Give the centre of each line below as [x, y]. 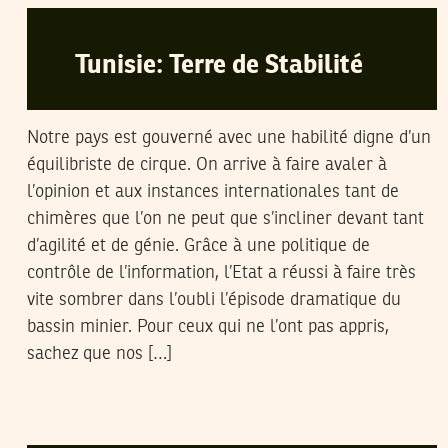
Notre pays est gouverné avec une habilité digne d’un [229, 138]
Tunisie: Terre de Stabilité [219, 66]
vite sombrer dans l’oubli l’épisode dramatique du [214, 300]
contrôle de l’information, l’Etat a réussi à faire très [221, 273]
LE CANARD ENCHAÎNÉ [198, 425]
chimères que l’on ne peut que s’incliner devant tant [225, 219]
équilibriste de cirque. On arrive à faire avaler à [207, 165]
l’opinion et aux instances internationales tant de [213, 192]
